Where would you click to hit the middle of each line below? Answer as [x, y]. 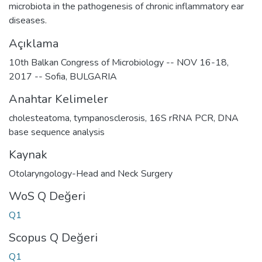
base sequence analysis [57, 132]
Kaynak [28, 154]
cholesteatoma [39, 118]
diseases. [28, 20]
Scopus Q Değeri [53, 237]
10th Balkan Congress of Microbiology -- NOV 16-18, [119, 62]
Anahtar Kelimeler [58, 99]
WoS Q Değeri [47, 196]
